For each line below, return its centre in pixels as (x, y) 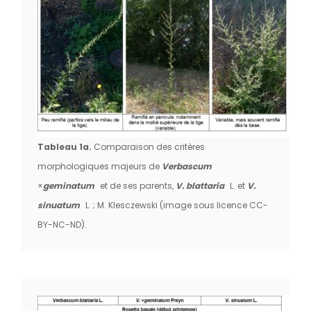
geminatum (69, 185)
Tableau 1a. (66, 146)
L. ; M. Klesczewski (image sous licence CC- (177, 205)
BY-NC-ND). (62, 224)
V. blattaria (200, 185)
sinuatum (60, 205)
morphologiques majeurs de (100, 166)
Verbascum (187, 166)
